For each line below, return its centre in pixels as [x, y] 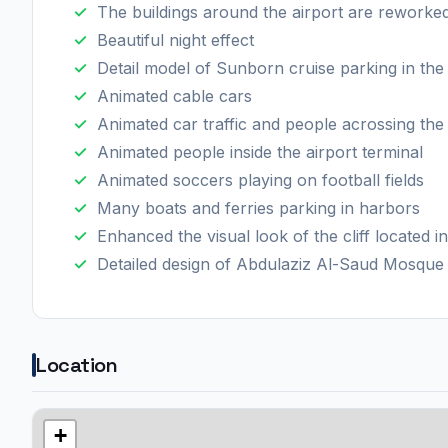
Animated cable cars [174, 95]
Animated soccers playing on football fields [260, 179]
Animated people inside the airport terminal [260, 151]
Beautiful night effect [175, 39]
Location [76, 364]
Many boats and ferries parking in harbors [258, 207]
